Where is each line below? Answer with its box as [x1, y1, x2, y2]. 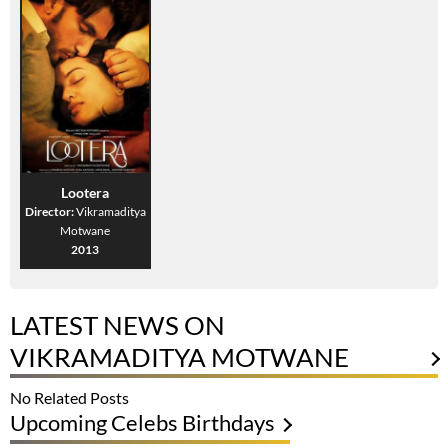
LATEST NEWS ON [10, 309, 225, 342]
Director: [24, 204, 76, 220]
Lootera [61, 184, 110, 202]
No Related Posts [10, 388, 129, 408]
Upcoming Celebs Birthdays [10, 409, 275, 437]
